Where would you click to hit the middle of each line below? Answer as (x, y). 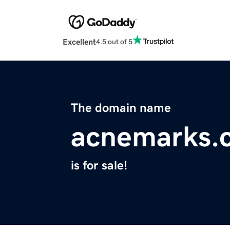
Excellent (79, 42)
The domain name (121, 108)
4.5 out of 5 (114, 41)
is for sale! (99, 166)
